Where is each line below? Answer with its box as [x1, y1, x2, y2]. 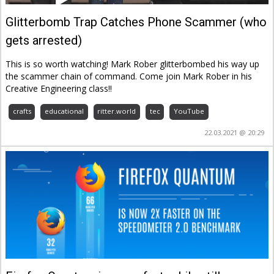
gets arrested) [6, 32, 83, 48]
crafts [12, 106, 31, 116]
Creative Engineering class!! [6, 83, 113, 95]
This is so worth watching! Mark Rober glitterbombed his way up [6, 58, 260, 70]
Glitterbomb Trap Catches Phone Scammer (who [6, 14, 267, 29]
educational [44, 106, 84, 116]
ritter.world [97, 106, 136, 116]
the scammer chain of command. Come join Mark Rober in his [6, 70, 253, 83]
